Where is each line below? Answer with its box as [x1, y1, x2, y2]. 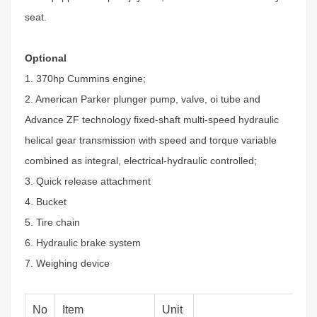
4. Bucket [25, 196, 67, 207]
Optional [25, 52, 67, 64]
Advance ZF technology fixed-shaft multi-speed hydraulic [25, 114, 279, 125]
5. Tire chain [25, 217, 80, 228]
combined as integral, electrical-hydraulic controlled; [25, 155, 257, 166]
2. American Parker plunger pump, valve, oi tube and [25, 93, 260, 105]
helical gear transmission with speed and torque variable [25, 134, 277, 146]
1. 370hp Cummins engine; [25, 73, 146, 84]
